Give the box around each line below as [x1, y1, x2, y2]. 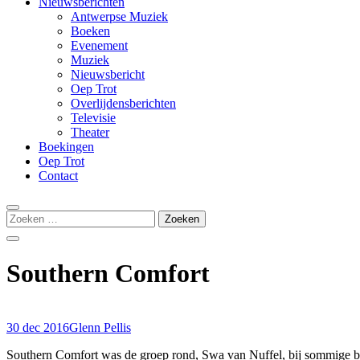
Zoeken [6, 210, 44, 223]
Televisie [71, 111, 116, 125]
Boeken [71, 24, 110, 38]
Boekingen [39, 140, 94, 153]
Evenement [71, 39, 128, 52]
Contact [39, 169, 78, 182]
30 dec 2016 [6, 320, 69, 334]
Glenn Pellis [69, 320, 131, 334]
